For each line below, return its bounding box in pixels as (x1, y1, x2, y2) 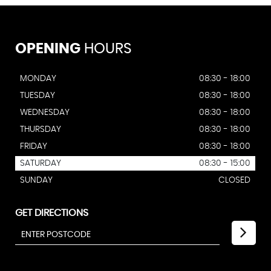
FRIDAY (19, 142, 47, 151)
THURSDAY (19, 125, 61, 134)
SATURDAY (19, 159, 61, 168)
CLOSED (218, 176, 250, 184)
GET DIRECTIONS (15, 208, 88, 218)
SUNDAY (19, 176, 53, 184)
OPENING (15, 42, 80, 56)
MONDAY (19, 74, 56, 83)
